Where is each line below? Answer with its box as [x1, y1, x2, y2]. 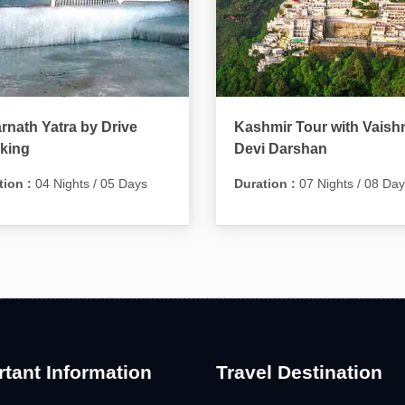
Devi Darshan [234, 140, 327, 156]
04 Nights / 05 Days [31, 175, 147, 191]
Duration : [234, 175, 296, 191]
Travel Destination [216, 361, 382, 382]
